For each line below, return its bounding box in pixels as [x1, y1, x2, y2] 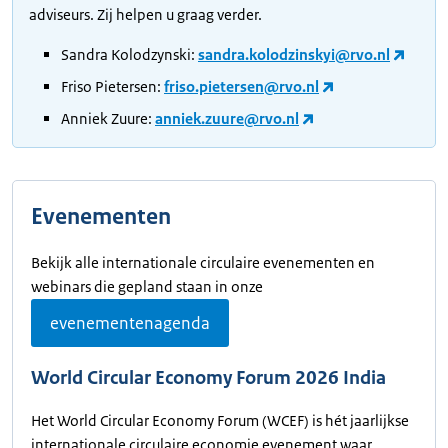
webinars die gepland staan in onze [31, 277, 263, 297]
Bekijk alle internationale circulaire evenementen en [31, 253, 375, 273]
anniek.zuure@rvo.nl [155, 109, 299, 129]
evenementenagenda [50, 312, 210, 335]
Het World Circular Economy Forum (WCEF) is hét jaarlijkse [31, 411, 409, 431]
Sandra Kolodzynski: [61, 45, 198, 65]
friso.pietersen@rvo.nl [164, 77, 319, 97]
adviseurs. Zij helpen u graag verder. [29, 5, 262, 25]
